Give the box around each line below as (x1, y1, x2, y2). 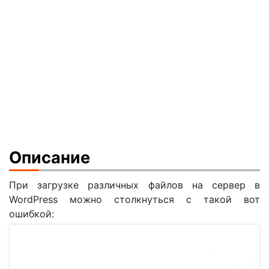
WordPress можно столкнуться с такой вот (9, 193, 260, 206)
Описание (9, 147, 90, 168)
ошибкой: (9, 208, 54, 220)
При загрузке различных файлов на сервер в (9, 179, 260, 192)
